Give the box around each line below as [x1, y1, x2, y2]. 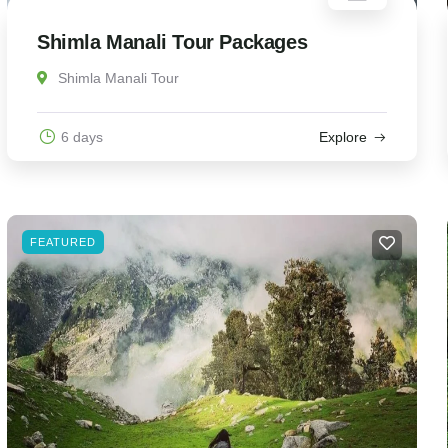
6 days [60, 129, 103, 146]
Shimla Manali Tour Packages [36, 31, 308, 54]
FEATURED [29, 236, 96, 249]
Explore [318, 129, 367, 146]
